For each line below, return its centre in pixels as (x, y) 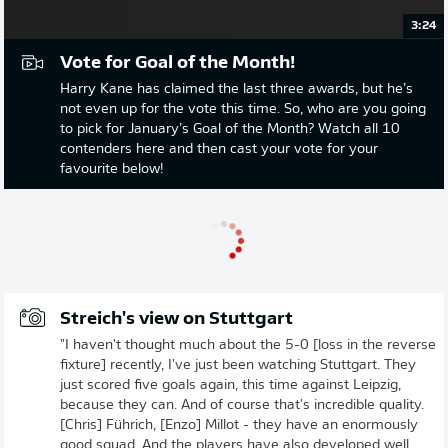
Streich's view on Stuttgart (176, 319)
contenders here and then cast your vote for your (219, 149)
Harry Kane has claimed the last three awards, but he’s (236, 89)
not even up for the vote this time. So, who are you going (243, 109)
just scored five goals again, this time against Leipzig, (230, 385)
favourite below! (112, 169)
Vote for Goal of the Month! (177, 63)
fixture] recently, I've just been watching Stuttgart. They (238, 365)
